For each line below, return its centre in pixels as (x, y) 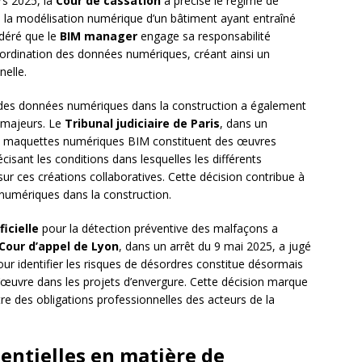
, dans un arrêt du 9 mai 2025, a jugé (215, 246)
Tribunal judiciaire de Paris (142, 124)
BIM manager (99, 36)
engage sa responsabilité (204, 36)
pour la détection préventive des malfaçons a (158, 229)
